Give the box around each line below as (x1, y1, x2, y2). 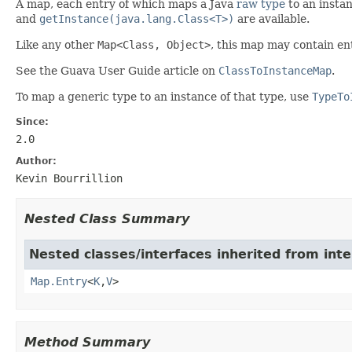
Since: (16, 115, 49, 127)
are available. (234, 12, 310, 25)
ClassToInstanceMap (218, 64, 332, 77)
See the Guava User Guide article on (16, 64, 218, 77)
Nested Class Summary (24, 211, 189, 226)
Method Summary (24, 334, 150, 350)
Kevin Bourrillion (16, 171, 123, 185)
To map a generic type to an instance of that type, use (16, 90, 312, 103)
